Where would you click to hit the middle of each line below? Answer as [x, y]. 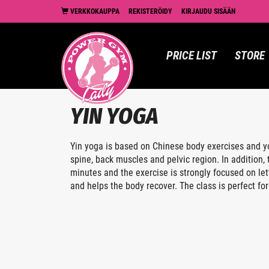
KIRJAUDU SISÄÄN [208, 11]
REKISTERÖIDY [150, 11]
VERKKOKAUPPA [94, 11]
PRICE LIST [192, 56]
